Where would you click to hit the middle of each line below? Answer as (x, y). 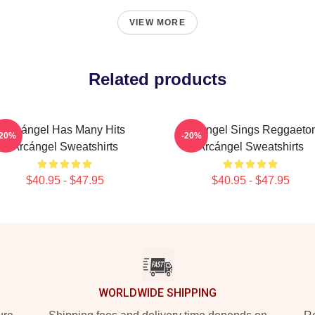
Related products (157, 79)
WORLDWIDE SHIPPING (157, 293)
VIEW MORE (157, 22)
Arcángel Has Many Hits (65, 130)
